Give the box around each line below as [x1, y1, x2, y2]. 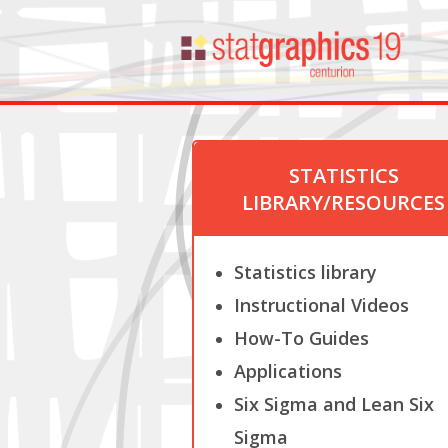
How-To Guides [234, 326, 369, 350]
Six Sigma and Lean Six [234, 392, 434, 416]
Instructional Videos [234, 293, 409, 317]
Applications [234, 359, 342, 383]
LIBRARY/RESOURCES [242, 189, 446, 216]
